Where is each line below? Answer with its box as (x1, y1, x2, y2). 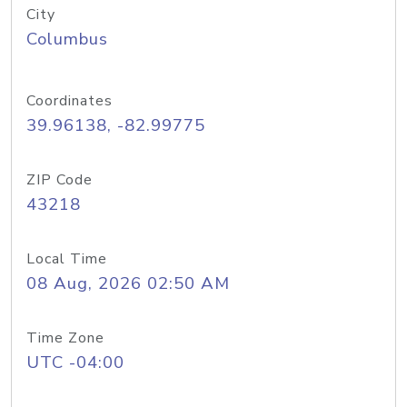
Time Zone (26, 328, 104, 348)
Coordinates (26, 91, 113, 111)
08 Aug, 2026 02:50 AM (26, 272, 230, 295)
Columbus (26, 27, 108, 51)
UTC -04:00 (26, 351, 124, 374)
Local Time (26, 249, 107, 269)
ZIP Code (26, 170, 93, 190)
